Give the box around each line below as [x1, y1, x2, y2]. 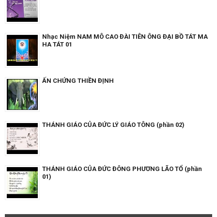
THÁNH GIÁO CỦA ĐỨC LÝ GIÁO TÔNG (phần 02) [42, 121, 185, 129]
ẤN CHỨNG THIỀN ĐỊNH [42, 77, 114, 85]
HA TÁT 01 [42, 41, 72, 48]
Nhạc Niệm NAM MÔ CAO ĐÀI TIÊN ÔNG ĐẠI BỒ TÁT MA [42, 33, 208, 41]
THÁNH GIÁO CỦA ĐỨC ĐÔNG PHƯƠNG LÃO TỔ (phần [42, 165, 202, 173]
